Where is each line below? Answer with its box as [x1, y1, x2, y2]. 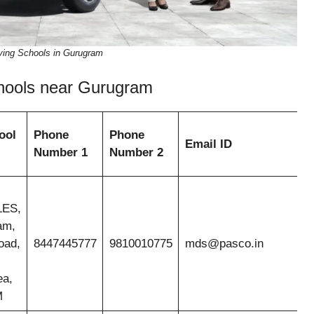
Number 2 [109, 145, 163, 159]
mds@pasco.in [184, 236, 264, 250]
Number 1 [33, 145, 88, 159]
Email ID [184, 137, 232, 151]
